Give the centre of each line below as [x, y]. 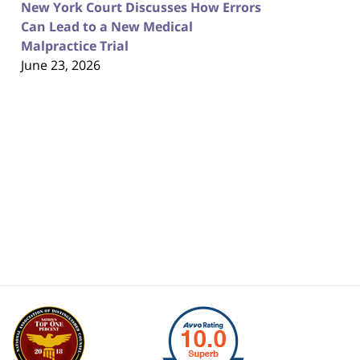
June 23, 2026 [61, 65]
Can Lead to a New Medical [107, 26]
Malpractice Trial [75, 45]
